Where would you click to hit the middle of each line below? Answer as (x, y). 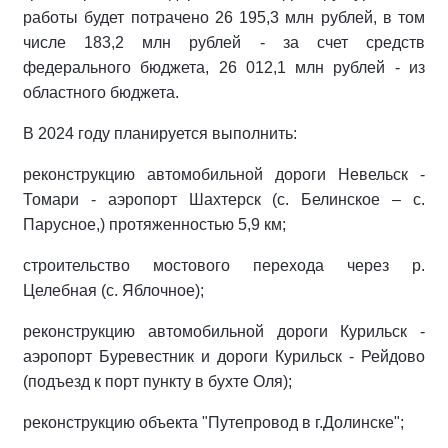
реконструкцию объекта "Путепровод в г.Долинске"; (213, 422)
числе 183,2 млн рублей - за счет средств (224, 42)
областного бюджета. (101, 92)
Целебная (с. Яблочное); (113, 290)
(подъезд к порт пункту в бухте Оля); (157, 381)
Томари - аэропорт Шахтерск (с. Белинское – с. (224, 199)
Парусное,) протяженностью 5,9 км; (154, 224)
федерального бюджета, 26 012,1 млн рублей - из (224, 67)
